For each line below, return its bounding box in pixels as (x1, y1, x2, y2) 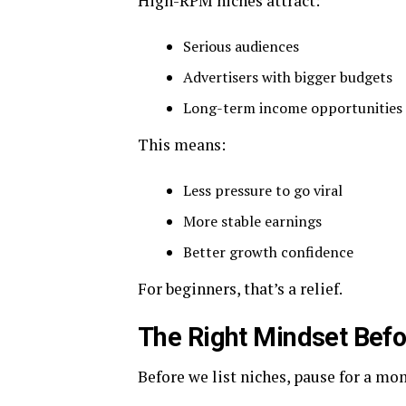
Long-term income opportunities (183, 98, 402, 118)
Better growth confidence (183, 242, 353, 262)
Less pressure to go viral (183, 180, 343, 200)
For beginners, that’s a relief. (138, 278, 343, 299)
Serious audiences (183, 36, 299, 56)
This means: (138, 134, 226, 155)
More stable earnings (183, 211, 322, 231)
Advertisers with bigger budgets (183, 67, 392, 87)
